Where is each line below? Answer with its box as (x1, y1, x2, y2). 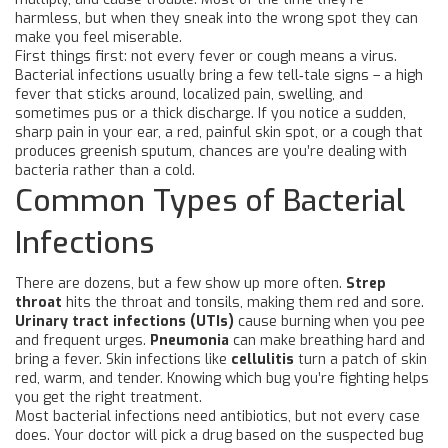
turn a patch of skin (294, 350, 427, 369)
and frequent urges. (15, 331, 150, 350)
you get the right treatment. (15, 388, 202, 407)
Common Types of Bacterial (15, 181, 405, 221)
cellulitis (231, 350, 294, 369)
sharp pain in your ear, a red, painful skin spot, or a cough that (15, 123, 423, 142)
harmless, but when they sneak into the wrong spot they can (15, 9, 418, 28)
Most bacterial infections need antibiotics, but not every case (15, 407, 420, 426)
